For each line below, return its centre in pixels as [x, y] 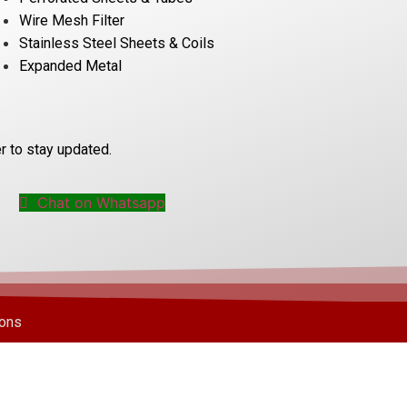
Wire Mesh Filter [71, 20]
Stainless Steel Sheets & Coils [116, 43]
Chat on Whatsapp [99, 203]
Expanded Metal [70, 65]
